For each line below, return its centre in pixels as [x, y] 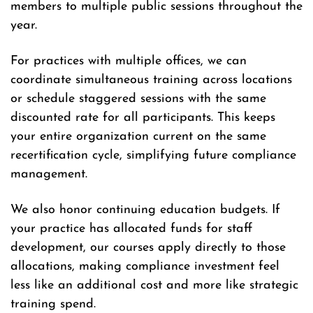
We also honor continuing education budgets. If [145, 210]
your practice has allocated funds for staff [131, 229]
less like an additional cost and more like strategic [154, 286]
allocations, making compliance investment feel [145, 267]
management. [49, 175]
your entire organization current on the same [138, 137]
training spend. [53, 305]
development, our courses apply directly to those [148, 248]
